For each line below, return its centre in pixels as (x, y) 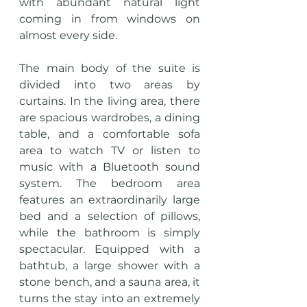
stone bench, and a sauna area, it (110, 282)
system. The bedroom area (110, 184)
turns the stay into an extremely (110, 299)
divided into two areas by (110, 85)
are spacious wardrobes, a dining (110, 118)
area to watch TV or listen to (110, 151)
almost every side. (68, 36)
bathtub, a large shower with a (110, 266)
